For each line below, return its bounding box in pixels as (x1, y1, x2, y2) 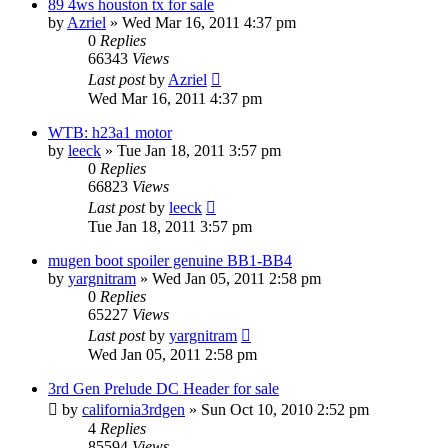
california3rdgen (82, 400, 185, 418)
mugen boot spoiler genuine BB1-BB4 (48, 251, 292, 269)
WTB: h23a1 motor (48, 123, 172, 141)
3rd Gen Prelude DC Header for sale (48, 379, 279, 397)
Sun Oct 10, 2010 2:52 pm (201, 400, 369, 418)
